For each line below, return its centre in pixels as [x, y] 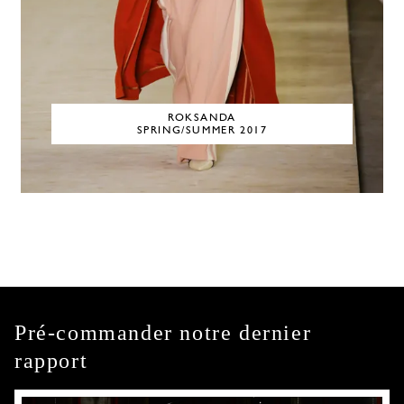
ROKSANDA [202, 118]
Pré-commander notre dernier [163, 333]
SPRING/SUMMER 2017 [202, 130]
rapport [51, 361]
